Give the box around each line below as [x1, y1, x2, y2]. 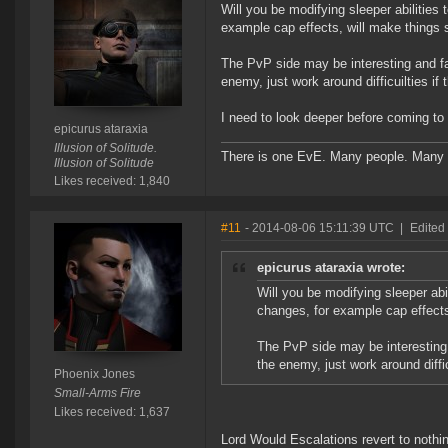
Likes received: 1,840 [53, 174, 170, 189]
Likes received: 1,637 [53, 405, 170, 420]
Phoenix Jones [53, 367, 135, 382]
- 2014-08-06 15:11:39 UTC [245, 221, 394, 236]
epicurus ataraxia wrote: [257, 260, 405, 276]
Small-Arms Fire [53, 386, 141, 401]
